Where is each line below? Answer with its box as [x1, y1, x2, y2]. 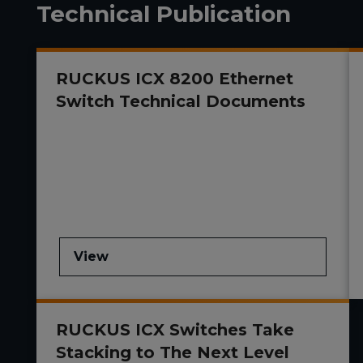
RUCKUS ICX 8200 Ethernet [56, 69, 293, 89]
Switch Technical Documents [56, 92, 305, 112]
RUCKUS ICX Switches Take [56, 320, 294, 340]
